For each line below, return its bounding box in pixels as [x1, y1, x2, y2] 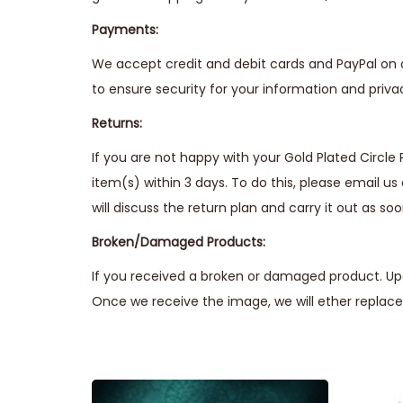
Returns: [92, 114, 142, 132]
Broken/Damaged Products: [92, 233, 265, 251]
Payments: [92, 21, 158, 39]
